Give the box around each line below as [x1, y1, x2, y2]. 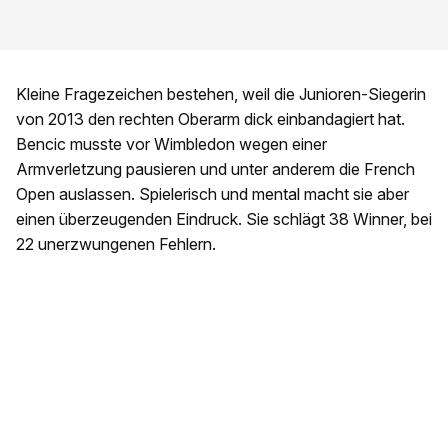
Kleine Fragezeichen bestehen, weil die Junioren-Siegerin [16, 83, 426, 104]
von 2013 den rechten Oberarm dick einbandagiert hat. [16, 108, 405, 129]
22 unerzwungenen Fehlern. [16, 233, 216, 254]
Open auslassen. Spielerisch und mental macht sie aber [16, 183, 409, 204]
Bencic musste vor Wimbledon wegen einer [16, 133, 327, 154]
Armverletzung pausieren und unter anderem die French [16, 158, 415, 179]
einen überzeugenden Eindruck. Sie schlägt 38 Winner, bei [16, 208, 432, 229]
